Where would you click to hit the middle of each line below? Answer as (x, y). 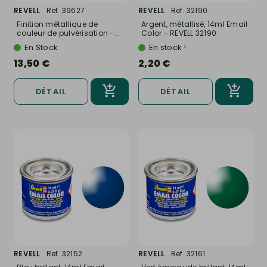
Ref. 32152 (64, 254)
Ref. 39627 (65, 10)
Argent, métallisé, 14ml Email (195, 24)
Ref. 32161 (188, 254)
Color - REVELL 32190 (179, 33)
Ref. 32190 (189, 10)
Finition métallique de (58, 24)
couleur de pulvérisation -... (69, 33)
